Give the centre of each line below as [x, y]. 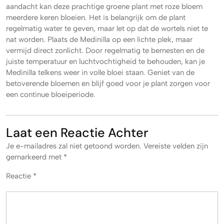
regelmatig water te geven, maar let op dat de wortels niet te [107, 28]
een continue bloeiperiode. [51, 94]
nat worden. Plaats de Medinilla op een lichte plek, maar [99, 39]
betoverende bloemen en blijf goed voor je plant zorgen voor [108, 83]
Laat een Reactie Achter [77, 133]
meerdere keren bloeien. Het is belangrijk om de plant [96, 17]
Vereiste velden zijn [176, 146]
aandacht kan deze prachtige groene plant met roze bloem [104, 6]
